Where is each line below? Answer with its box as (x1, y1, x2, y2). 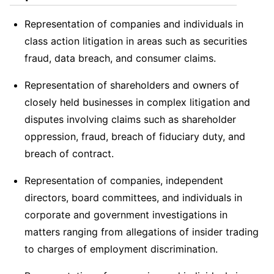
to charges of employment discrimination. (24, 243, 218, 255)
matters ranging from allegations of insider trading (24, 226, 259, 238)
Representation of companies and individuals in (24, 18, 243, 30)
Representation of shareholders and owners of (24, 79, 239, 91)
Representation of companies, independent (24, 174, 223, 187)
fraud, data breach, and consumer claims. (24, 52, 216, 64)
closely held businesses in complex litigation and (24, 96, 250, 108)
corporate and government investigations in (24, 209, 228, 221)
